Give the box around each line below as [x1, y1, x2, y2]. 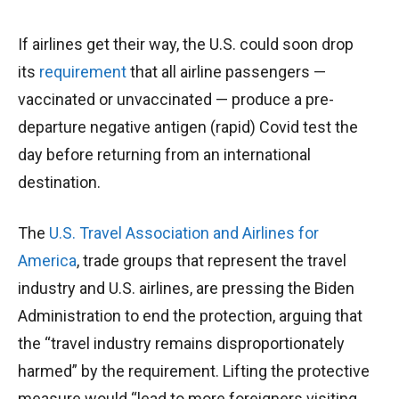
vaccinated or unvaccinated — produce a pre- [18, 90, 334, 110]
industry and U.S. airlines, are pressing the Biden [18, 279, 354, 298]
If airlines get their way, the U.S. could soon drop [18, 35, 354, 54]
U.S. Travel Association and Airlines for [49, 224, 319, 243]
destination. [18, 173, 104, 192]
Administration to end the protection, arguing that [18, 306, 362, 326]
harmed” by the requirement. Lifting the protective [18, 362, 370, 381]
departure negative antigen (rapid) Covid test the [18, 118, 358, 137]
